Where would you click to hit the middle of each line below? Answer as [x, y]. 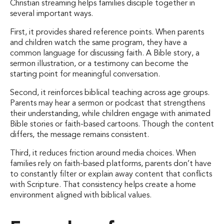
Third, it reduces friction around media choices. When [103, 154]
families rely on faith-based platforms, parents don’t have [111, 164]
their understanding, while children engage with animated [110, 114]
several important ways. [51, 14]
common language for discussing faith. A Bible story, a [105, 54]
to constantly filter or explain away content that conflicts [111, 175]
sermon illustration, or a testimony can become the [99, 64]
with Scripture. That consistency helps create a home [103, 185]
